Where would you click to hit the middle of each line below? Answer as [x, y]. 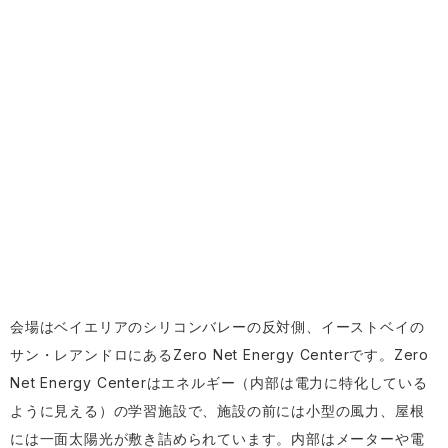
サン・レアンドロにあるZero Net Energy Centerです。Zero [220, 354]
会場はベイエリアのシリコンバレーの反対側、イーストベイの [217, 326]
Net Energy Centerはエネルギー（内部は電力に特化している [219, 382]
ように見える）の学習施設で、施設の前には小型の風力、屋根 [217, 410]
